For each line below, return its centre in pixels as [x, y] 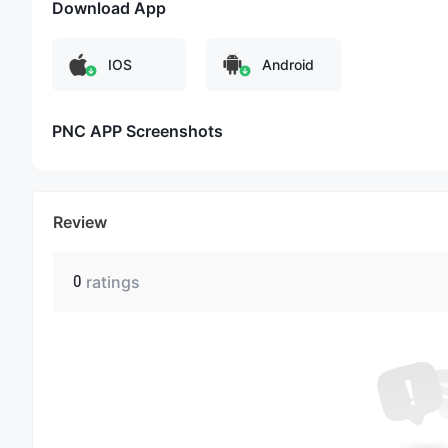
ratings [113, 281]
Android [288, 64]
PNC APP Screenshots [137, 130]
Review [80, 221]
